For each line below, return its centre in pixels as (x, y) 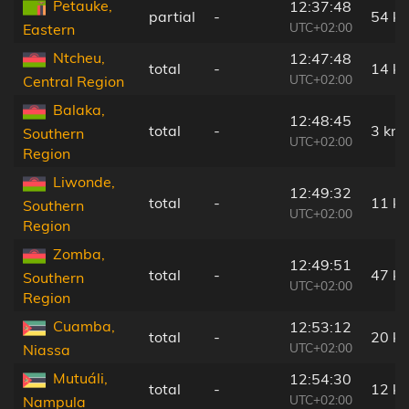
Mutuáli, (80, 378)
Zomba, (79, 254)
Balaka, (79, 110)
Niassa (47, 349)
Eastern (49, 29)
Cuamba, (84, 326)
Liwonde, (84, 182)
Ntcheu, (79, 58)
